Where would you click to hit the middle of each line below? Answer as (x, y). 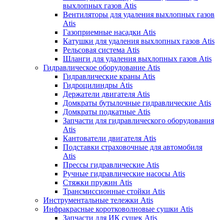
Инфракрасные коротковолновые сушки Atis (118, 209)
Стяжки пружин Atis (97, 182)
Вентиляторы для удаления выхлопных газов (139, 14)
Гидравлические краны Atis (109, 76)
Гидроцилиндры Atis (98, 85)
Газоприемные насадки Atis (109, 32)
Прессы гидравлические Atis (111, 165)
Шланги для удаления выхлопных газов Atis (137, 58)
